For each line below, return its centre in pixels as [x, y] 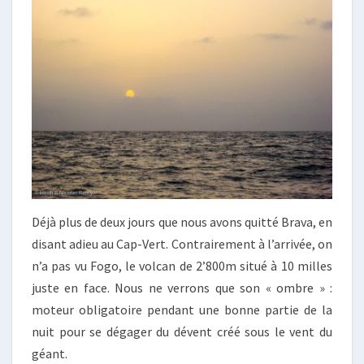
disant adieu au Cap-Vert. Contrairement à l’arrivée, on [182, 244]
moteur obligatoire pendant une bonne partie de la [182, 310]
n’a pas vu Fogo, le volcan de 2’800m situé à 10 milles [182, 266]
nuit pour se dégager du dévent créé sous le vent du [182, 332]
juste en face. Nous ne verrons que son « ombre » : [182, 288]
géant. [50, 354]
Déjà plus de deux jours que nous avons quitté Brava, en [182, 222]
